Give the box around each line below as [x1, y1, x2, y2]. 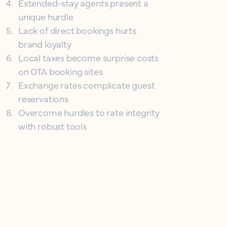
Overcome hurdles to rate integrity [18, 106, 160, 119]
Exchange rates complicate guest [18, 79, 155, 91]
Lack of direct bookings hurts [18, 24, 136, 36]
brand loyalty [18, 37, 71, 50]
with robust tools [18, 120, 87, 132]
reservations [18, 92, 68, 105]
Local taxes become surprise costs [18, 51, 159, 64]
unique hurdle [18, 10, 73, 23]
